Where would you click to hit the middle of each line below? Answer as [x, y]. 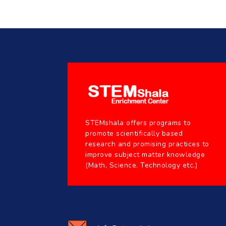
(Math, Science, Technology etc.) [142, 165]
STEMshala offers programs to [138, 123]
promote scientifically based [134, 134]
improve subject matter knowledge [145, 155]
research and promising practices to [147, 144]
